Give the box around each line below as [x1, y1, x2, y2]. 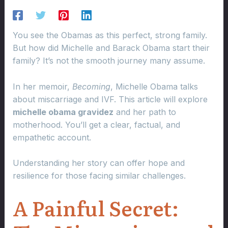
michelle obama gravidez [12, 106, 113, 117]
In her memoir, [12, 81, 72, 92]
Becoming [72, 81, 110, 92]
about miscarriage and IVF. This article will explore [12, 94, 208, 104]
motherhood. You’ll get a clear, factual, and [12, 119, 180, 130]
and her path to [113, 106, 176, 117]
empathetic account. [12, 132, 91, 142]
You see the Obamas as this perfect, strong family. [12, 30, 207, 41]
